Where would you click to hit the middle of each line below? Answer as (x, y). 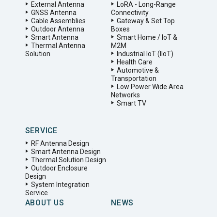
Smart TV (132, 103)
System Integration (60, 185)
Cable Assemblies (58, 21)
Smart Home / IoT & (147, 38)
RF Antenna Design (60, 144)
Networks (125, 95)
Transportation (134, 79)
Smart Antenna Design (66, 152)
